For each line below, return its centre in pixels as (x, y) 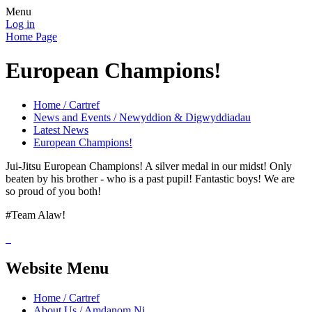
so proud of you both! (55, 191)
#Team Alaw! (36, 214)
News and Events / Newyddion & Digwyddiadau (142, 117)
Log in (20, 24)
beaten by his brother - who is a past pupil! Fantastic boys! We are (150, 178)
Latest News (61, 130)
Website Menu (57, 268)
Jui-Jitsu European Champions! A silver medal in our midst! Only (149, 166)
